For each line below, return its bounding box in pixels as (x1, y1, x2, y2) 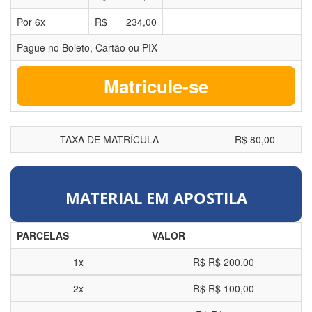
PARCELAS (17, 228, 69, 243)
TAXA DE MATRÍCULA (60, 132, 159, 147)
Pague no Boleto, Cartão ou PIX (17, 40, 157, 55)
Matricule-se (104, 73, 208, 100)
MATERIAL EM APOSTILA (65, 187, 247, 210)
